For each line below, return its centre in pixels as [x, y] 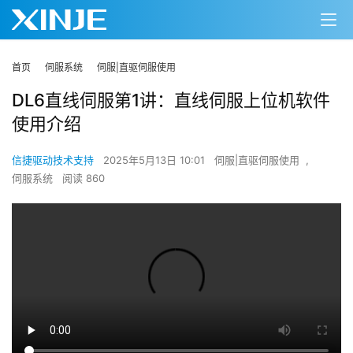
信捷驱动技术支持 [53, 160]
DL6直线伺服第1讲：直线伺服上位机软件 [171, 100]
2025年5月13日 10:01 [156, 160]
